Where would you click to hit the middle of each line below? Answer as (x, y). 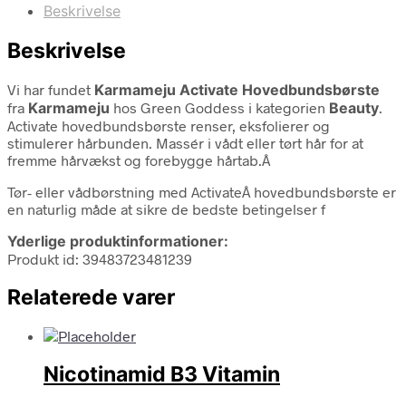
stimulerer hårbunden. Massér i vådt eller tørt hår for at (185, 142)
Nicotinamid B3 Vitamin (162, 375)
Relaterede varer (91, 297)
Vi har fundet (51, 89)
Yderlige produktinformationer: (118, 241)
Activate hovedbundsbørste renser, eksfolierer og (169, 125)
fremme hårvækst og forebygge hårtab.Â (140, 159)
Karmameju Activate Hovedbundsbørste (237, 89)
